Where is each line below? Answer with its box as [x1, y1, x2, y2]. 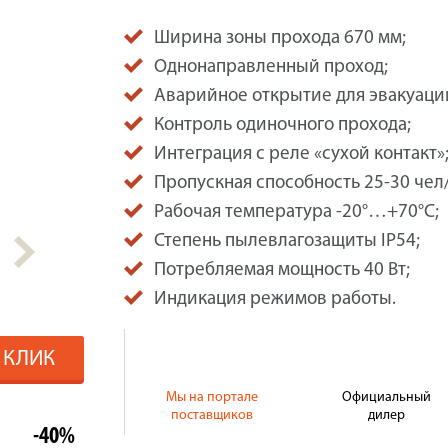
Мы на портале [166, 390, 259, 405]
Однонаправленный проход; [154, 58, 388, 77]
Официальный [342, 390, 432, 405]
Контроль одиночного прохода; [154, 116, 411, 135]
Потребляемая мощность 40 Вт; [154, 261, 410, 280]
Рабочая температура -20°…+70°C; [154, 203, 439, 222]
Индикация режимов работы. [154, 290, 396, 309]
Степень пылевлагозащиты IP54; [154, 232, 420, 251]
